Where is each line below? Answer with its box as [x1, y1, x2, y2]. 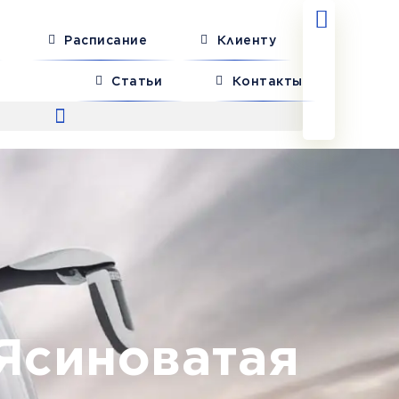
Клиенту [216, 33, 277, 47]
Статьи [111, 74, 163, 88]
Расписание [64, 33, 148, 47]
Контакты [232, 74, 303, 88]
